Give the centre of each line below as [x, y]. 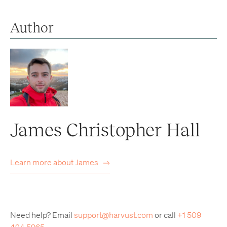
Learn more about [43, 162]
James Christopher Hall [105, 129]
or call [165, 215]
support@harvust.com [113, 215]
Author [32, 27]
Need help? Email [42, 215]
